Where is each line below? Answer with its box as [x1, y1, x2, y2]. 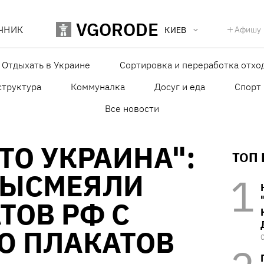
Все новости [105, 103, 159, 115]
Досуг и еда [154, 81, 205, 93]
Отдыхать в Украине [1, 59, 90, 71]
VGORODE [76, 18, 159, 41]
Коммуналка [71, 81, 125, 93]
